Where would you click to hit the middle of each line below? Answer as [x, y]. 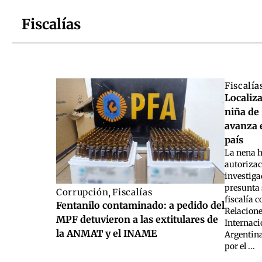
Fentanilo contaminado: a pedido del [140, 206]
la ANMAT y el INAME [106, 234]
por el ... [240, 247]
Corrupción [82, 192]
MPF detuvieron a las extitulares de [137, 220]
